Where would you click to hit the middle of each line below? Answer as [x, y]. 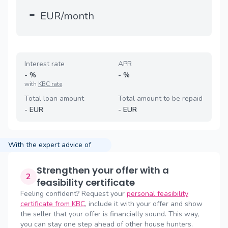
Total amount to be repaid [160, 98]
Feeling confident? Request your [74, 194]
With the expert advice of [50, 145]
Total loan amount [54, 98]
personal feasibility [158, 194]
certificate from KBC [53, 204]
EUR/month [67, 16]
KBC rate [50, 84]
